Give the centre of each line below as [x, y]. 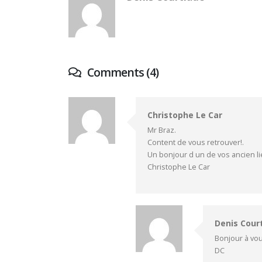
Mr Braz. [162, 130]
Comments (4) [122, 72]
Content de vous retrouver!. [196, 142]
